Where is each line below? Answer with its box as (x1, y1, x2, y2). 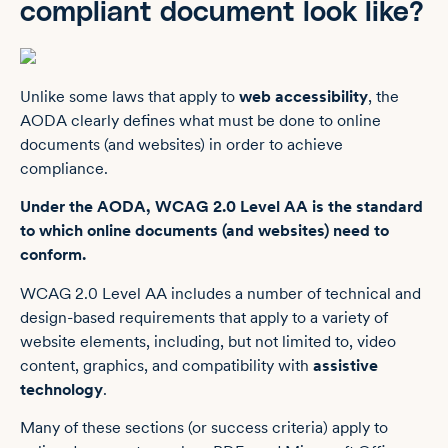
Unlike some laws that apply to (20, 86, 239, 106)
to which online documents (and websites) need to (20, 221, 389, 241)
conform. (20, 245, 86, 265)
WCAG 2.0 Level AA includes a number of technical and (20, 283, 421, 303)
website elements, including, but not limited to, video (20, 331, 396, 351)
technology (20, 379, 103, 399)
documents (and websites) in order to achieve (20, 134, 343, 154)
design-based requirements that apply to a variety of (20, 307, 388, 327)
